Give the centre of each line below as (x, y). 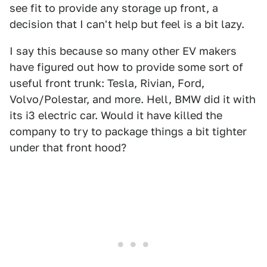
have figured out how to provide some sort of (126, 67)
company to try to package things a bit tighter (128, 132)
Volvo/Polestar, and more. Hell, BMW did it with (133, 100)
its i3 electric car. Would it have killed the (116, 116)
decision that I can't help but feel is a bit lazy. (127, 24)
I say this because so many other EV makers (123, 51)
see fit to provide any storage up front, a (114, 8)
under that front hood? (68, 148)
